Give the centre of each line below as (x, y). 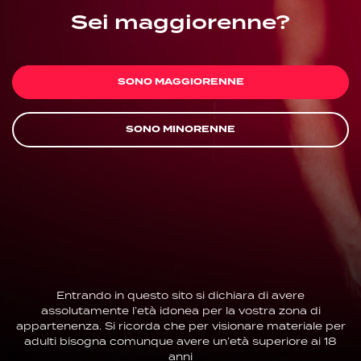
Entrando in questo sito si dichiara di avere (180, 296)
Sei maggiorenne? (180, 24)
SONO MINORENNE (180, 130)
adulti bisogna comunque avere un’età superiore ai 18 (180, 342)
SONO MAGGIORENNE (180, 82)
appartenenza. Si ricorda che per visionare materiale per (180, 327)
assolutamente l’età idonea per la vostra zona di (180, 311)
